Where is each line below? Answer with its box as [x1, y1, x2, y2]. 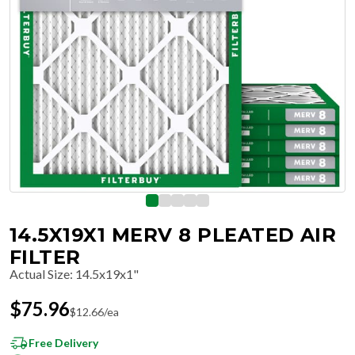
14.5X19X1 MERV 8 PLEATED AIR [10, 223, 337, 246]
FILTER [10, 246, 81, 269]
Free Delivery [29, 336, 98, 349]
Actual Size [10, 266, 70, 281]
